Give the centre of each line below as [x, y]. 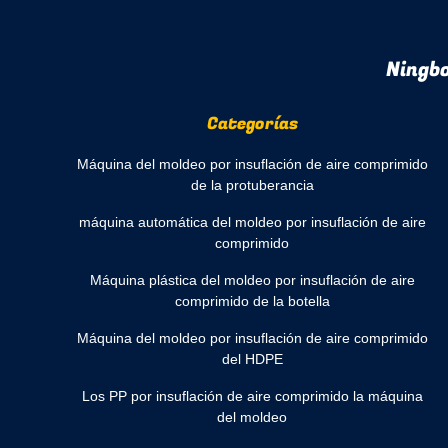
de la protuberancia [252, 185]
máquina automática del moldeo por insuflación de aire [252, 222]
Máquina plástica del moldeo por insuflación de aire [252, 280]
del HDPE [252, 359]
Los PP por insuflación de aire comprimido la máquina [252, 396]
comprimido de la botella [252, 301]
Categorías [252, 123]
